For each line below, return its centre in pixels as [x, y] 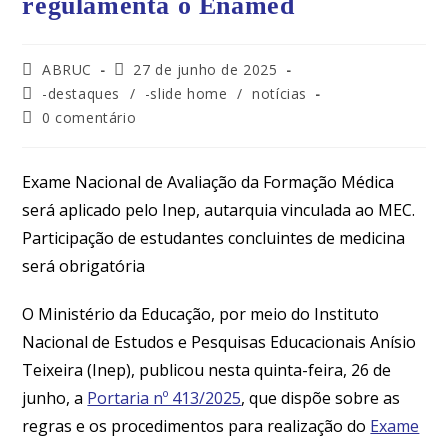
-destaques [81, 93]
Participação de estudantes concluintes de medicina [214, 238]
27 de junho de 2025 [205, 69]
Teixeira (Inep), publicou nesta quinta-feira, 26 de [207, 370]
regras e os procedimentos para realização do [196, 426]
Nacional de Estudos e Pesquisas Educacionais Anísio [219, 342]
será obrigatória [84, 266]
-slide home [186, 93]
